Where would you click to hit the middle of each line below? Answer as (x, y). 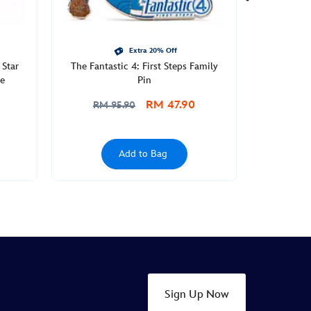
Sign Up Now (197, 295)
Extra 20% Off (153, 51)
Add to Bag (143, 154)
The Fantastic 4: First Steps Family (144, 66)
